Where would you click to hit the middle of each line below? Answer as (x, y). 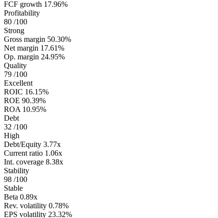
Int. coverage (24, 162)
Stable (13, 188)
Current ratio (23, 153)
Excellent (18, 83)
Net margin (21, 48)
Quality (15, 65)
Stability (17, 170)
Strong (14, 30)
